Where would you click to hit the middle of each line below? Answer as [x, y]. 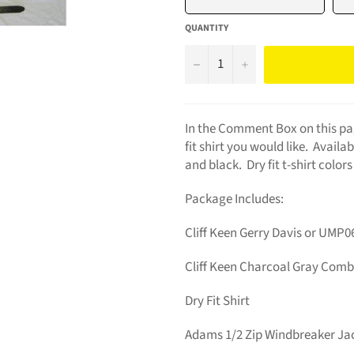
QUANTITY [207, 28]
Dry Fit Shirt [217, 301]
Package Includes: [234, 199]
